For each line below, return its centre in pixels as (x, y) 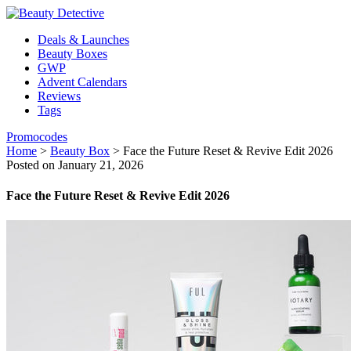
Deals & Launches (83, 40)
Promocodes (37, 137)
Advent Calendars (82, 82)
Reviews (59, 96)
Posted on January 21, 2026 (75, 165)
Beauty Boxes (72, 54)
